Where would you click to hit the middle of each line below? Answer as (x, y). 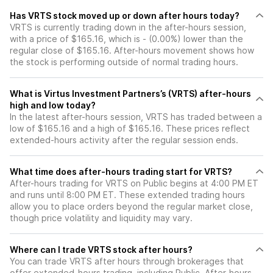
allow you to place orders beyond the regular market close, (131, 207)
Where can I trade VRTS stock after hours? (140, 250)
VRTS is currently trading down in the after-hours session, (128, 27)
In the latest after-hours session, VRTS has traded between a (136, 117)
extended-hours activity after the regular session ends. (124, 140)
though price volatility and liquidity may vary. (101, 218)
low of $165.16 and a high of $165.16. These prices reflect (130, 129)
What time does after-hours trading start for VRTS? (121, 172)
